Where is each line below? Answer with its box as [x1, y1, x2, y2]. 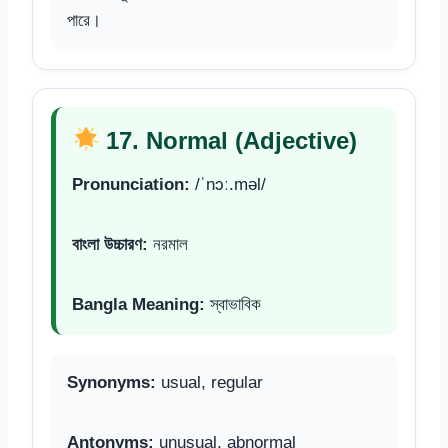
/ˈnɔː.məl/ [190, 174, 266, 194]
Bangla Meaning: [72, 294, 205, 314]
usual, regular [156, 372, 263, 392]
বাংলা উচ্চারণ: [72, 234, 148, 254]
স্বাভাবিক [205, 294, 261, 314]
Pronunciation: [72, 174, 190, 194]
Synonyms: [67, 372, 156, 392]
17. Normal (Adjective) [99, 126, 358, 154]
